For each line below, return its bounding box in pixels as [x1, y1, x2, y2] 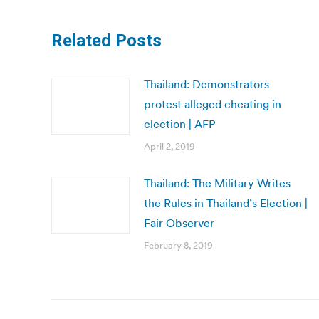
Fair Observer [144, 216, 214, 230]
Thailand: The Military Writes [144, 176, 291, 190]
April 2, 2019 [144, 140, 195, 152]
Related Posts [51, 31, 162, 51]
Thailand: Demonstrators [144, 77, 269, 91]
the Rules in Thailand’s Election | [144, 196, 308, 210]
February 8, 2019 [144, 239, 213, 251]
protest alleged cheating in [144, 97, 281, 111]
